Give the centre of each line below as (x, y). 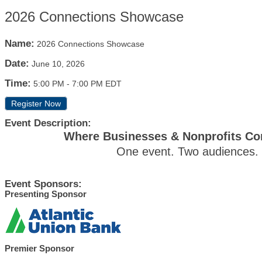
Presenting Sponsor (46, 194)
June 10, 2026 (58, 64)
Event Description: (48, 123)
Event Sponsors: (43, 184)
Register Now (36, 104)
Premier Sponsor (39, 248)
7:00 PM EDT (97, 84)
